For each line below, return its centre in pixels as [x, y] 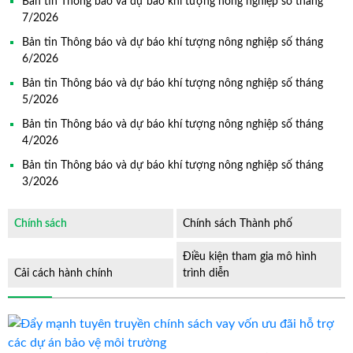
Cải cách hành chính [63, 273]
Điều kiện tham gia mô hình [249, 256]
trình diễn [206, 273]
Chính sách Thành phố [237, 223]
